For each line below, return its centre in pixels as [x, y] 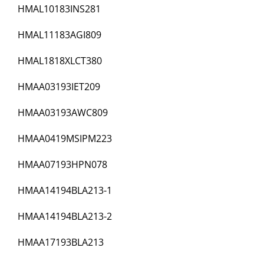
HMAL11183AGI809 [60, 35]
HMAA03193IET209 [59, 87]
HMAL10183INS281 [59, 9]
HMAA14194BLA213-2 [65, 217]
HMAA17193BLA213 [61, 242]
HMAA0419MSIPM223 [65, 139]
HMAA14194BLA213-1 [65, 191]
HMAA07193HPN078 [62, 165]
